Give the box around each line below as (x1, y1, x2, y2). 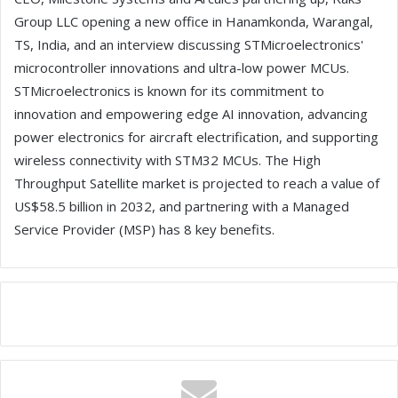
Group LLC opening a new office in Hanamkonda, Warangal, (14, 12, 373, 31)
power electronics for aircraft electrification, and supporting (14, 128, 378, 147)
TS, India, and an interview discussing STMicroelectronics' (14, 36, 363, 54)
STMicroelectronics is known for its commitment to (14, 82, 324, 100)
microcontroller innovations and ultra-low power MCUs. (14, 59, 349, 77)
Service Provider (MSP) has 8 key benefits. (14, 220, 275, 239)
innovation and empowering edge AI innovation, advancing (14, 105, 368, 123)
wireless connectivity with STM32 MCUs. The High (14, 151, 321, 170)
